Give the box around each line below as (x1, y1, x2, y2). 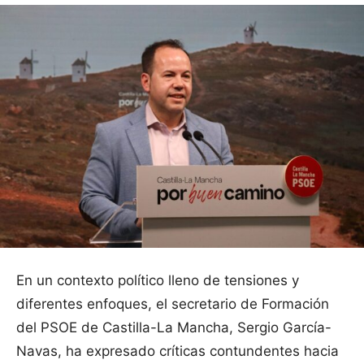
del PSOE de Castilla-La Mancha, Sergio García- (16, 318, 331, 336)
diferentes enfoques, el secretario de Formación (16, 295, 329, 312)
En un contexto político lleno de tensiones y (16, 271, 299, 288)
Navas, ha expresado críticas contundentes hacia (16, 342, 339, 359)
